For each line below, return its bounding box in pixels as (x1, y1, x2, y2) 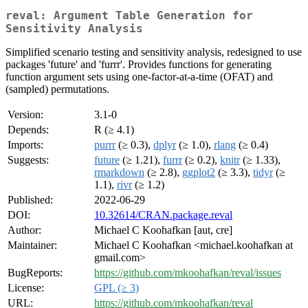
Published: (8, 194, 53, 206)
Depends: (8, 124, 49, 136)
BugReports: (8, 267, 63, 279)
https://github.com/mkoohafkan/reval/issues (94, 267, 281, 279)
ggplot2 (182, 166, 215, 179)
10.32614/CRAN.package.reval (94, 209, 232, 221)
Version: (8, 109, 43, 121)
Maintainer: (8, 239, 57, 252)
